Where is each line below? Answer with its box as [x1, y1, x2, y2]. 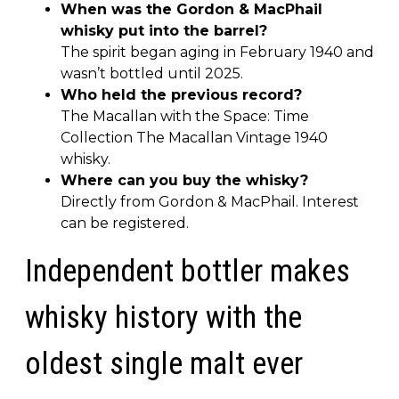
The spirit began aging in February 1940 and [61, 43, 374, 61]
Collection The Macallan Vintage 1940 [61, 128, 328, 146]
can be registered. [61, 214, 189, 232]
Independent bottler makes [25, 252, 350, 289]
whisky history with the [25, 298, 302, 336]
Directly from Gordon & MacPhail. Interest [61, 192, 359, 210]
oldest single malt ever [25, 345, 303, 382]
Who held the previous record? [61, 85, 302, 103]
